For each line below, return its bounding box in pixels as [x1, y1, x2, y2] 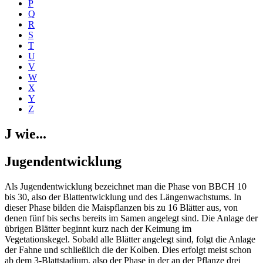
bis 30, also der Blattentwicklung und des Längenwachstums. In [5, 191, 241, 202]
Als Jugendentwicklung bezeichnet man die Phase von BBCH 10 [5, 181, 247, 191]
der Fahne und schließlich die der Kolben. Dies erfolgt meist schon [5, 244, 251, 255]
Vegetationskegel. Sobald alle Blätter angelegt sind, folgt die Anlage [5, 234, 255, 244]
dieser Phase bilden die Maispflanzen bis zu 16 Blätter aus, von [5, 202, 238, 213]
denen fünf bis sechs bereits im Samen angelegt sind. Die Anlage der [5, 213, 258, 223]
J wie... [5, 126, 46, 141]
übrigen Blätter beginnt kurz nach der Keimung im [5, 223, 191, 234]
